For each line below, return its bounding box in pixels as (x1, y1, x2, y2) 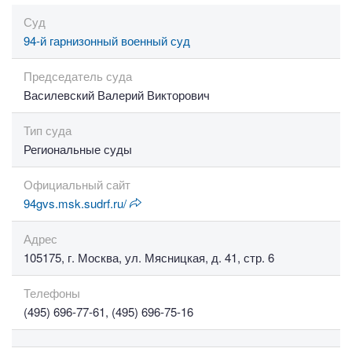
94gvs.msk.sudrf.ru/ (24, 195, 130, 211)
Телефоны (24, 284, 80, 301)
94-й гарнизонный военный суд (24, 32, 190, 49)
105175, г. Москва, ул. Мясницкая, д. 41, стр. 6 (24, 249, 274, 266)
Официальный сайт (24, 176, 130, 192)
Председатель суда (24, 68, 132, 84)
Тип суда (24, 122, 71, 138)
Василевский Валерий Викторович (24, 86, 210, 103)
